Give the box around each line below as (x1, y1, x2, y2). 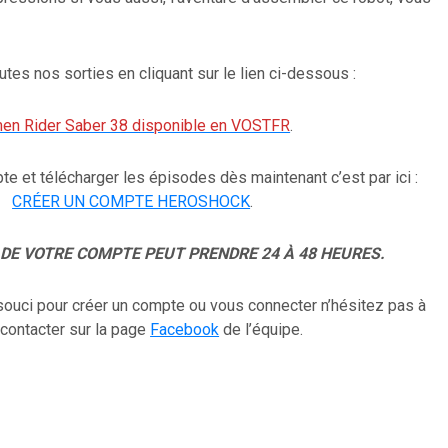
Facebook (150, 320, 220, 340)
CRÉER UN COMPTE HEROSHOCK (12, 192, 251, 212)
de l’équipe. (219, 320, 304, 340)
